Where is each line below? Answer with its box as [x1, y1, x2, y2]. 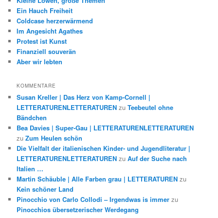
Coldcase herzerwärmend [17, 16, 93, 25]
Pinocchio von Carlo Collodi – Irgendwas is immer [17, 195, 170, 204]
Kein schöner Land [17, 184, 74, 194]
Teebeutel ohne [127, 103, 174, 112]
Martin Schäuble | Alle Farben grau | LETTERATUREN [17, 174, 178, 184]
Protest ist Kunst [17, 36, 67, 46]
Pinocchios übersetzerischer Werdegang [17, 205, 139, 215]
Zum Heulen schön [25, 133, 83, 143]
